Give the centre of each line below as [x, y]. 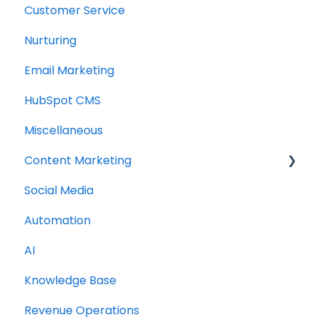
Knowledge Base [70, 280]
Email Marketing [69, 70]
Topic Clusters [80, 190]
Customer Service [75, 10]
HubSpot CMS [62, 100]
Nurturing [50, 40]
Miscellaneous [64, 130]
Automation [57, 220]
